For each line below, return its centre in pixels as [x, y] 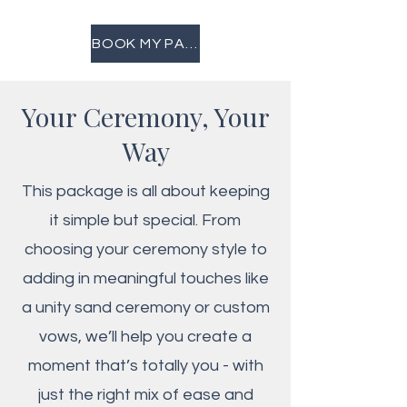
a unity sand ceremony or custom [145, 308]
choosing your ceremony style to [145, 249]
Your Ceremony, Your [145, 116]
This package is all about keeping [145, 191]
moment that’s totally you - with [145, 366]
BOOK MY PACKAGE [192, 44]
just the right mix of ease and [145, 395]
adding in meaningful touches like [145, 278]
